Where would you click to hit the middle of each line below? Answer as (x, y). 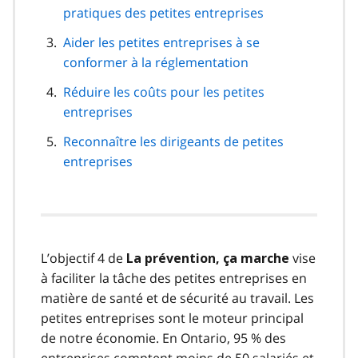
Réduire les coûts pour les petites (164, 91)
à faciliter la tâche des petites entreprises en (174, 278)
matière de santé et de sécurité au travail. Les (177, 298)
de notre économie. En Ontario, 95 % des (163, 338)
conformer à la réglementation (202, 62)
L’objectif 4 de (84, 258)
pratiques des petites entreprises (229, 12)
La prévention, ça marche (208, 258)
